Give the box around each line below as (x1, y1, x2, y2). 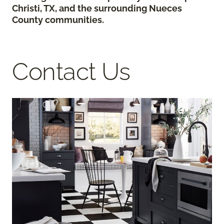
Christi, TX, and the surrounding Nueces (12, 3, 182, 14)
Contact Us (12, 57, 130, 86)
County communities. (12, 14, 104, 25)
